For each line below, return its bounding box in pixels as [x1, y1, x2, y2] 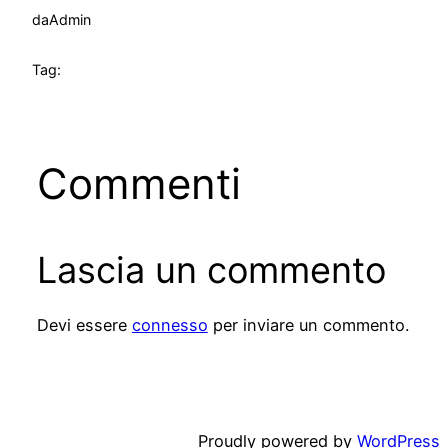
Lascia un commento [36, 248, 386, 293]
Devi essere [36, 314, 132, 335]
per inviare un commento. [207, 314, 409, 335]
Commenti [36, 158, 241, 210]
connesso [131, 314, 208, 335]
